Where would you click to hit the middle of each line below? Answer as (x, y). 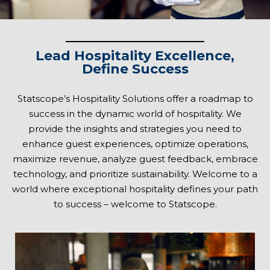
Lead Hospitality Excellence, (135, 55)
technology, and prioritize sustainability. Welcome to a (135, 174)
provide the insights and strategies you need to (135, 128)
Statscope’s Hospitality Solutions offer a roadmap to (135, 98)
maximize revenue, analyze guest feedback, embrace (135, 159)
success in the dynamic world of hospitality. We (135, 113)
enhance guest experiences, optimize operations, (135, 143)
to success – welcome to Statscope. (135, 204)
